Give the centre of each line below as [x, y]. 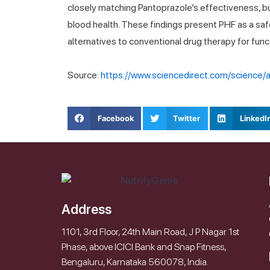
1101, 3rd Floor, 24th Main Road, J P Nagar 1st [150, 232]
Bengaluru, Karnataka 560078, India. [135, 262]
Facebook [115, 118]
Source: [84, 75]
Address [86, 209]
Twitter [187, 118]
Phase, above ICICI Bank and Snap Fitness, [144, 247]
